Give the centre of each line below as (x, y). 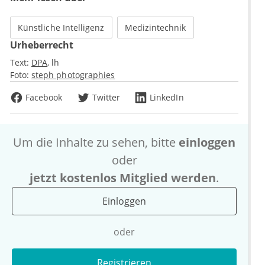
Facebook (44, 98)
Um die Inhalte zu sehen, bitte (96, 143)
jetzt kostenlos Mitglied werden (123, 178)
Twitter (106, 98)
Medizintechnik (155, 28)
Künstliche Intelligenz (61, 28)
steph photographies (73, 75)
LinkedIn (167, 98)
